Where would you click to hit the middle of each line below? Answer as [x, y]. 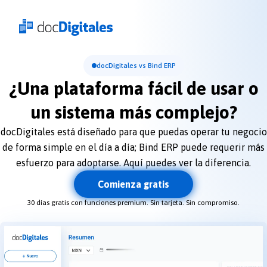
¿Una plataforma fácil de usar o [133, 88]
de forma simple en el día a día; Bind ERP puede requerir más [133, 147]
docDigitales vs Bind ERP [136, 66]
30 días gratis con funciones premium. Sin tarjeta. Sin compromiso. [133, 203]
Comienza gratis [133, 184]
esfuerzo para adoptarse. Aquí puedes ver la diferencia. [133, 163]
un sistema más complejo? [133, 112]
